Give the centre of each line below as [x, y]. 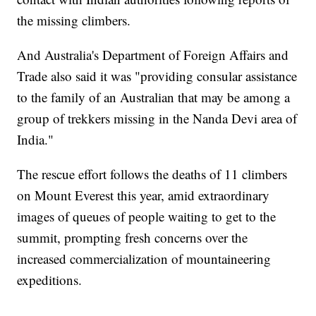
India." [36, 140]
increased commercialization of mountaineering [144, 259]
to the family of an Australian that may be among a [154, 97]
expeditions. [50, 280]
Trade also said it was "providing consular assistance [157, 76]
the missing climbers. [74, 20]
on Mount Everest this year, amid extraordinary [144, 195]
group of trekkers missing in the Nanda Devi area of [157, 119]
